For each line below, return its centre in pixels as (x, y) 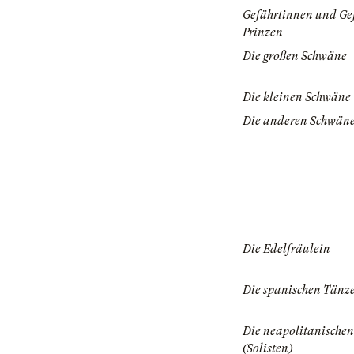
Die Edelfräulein (286, 249)
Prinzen (263, 33)
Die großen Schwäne (295, 56)
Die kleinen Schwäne (297, 98)
